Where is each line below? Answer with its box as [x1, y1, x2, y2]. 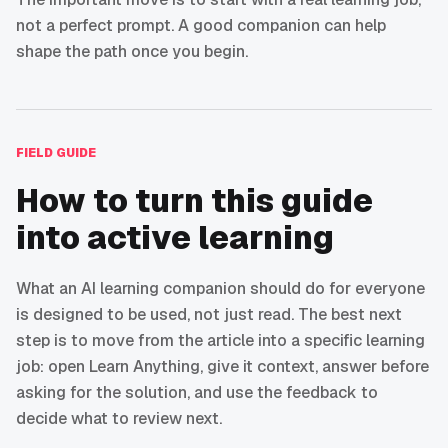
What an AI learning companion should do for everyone [16, 278, 425, 300]
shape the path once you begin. [16, 41, 248, 63]
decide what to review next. [16, 408, 222, 430]
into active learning [16, 217, 334, 259]
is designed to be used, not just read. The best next [16, 304, 402, 326]
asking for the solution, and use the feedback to [16, 382, 378, 404]
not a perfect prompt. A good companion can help [16, 15, 386, 37]
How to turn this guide [16, 180, 373, 222]
